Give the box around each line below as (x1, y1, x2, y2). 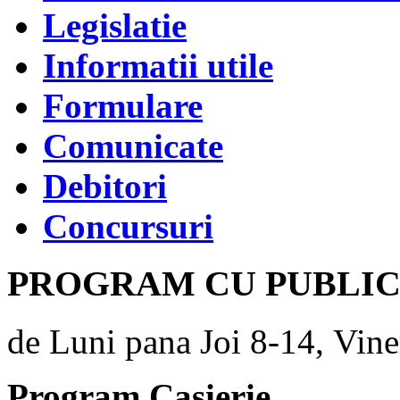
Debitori (43, 166, 167, 205)
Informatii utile (43, 46, 273, 85)
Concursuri (43, 206, 213, 246)
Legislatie (43, 5, 187, 45)
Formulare (43, 86, 203, 125)
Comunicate (43, 126, 223, 165)
